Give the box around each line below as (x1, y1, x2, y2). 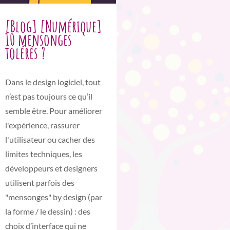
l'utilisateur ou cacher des (5, 134, 95, 144)
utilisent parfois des (5, 177, 74, 187)
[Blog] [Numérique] (5, 15, 102, 36)
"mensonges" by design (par (5, 191, 102, 202)
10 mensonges (5, 28, 72, 50)
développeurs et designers (5, 163, 98, 173)
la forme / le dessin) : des (5, 206, 90, 216)
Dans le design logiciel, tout (5, 76, 101, 87)
